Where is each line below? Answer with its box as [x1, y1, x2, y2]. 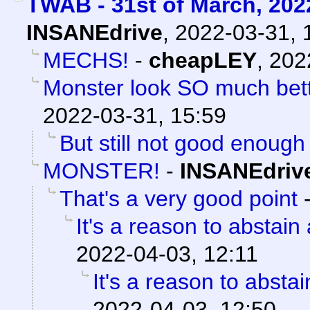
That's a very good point [60, 186, 298, 212]
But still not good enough [60, 131, 305, 156]
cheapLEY [149, 48, 257, 73]
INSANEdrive [26, 20, 163, 46]
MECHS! [43, 48, 129, 73]
